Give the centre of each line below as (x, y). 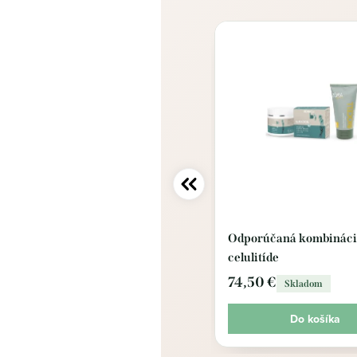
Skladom (304, 284)
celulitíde (253, 257)
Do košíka (315, 319)
